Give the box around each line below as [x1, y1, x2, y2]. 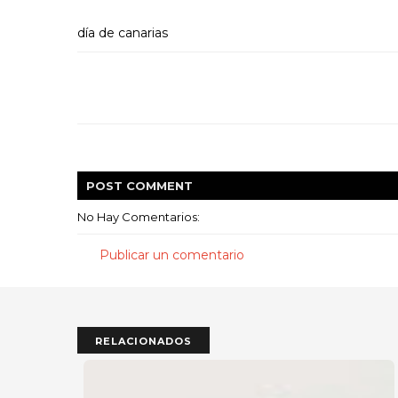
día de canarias [77, 25, 168, 41]
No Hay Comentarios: [77, 210, 200, 224]
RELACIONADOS [95, 335, 192, 347]
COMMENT [126, 179, 193, 193]
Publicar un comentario [99, 247, 244, 263]
